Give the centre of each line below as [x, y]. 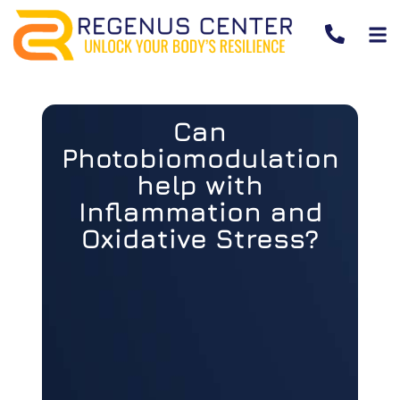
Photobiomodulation [200, 158]
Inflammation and [200, 211]
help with [200, 184]
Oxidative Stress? [200, 238]
